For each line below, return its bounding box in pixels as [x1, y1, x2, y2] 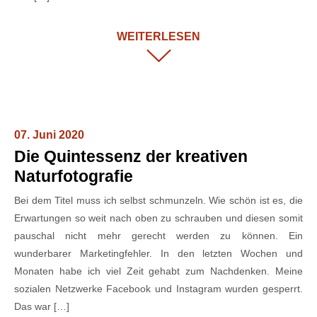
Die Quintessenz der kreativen [14, 147, 248, 166]
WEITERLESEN [117, 30, 200, 42]
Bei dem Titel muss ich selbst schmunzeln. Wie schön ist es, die [14, 195, 303, 207]
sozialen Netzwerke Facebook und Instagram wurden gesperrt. [14, 283, 303, 295]
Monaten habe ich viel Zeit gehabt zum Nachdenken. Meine [14, 265, 303, 277]
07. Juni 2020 [14, 129, 84, 142]
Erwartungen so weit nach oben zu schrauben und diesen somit [14, 212, 303, 224]
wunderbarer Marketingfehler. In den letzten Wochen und [14, 248, 303, 260]
